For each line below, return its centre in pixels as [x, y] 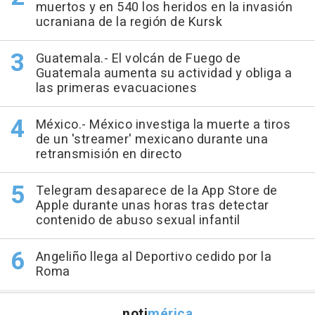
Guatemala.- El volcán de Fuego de [138, 59]
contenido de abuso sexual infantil [138, 220]
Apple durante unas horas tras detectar [152, 206]
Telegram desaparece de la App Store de [156, 191]
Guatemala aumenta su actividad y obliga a [163, 73]
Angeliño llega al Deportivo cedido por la [153, 257]
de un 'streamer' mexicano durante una [152, 140]
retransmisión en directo [109, 154]
